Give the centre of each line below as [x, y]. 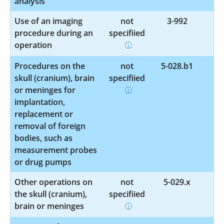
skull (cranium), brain [54, 78]
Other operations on [53, 182]
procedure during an [54, 33]
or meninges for [45, 90]
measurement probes [56, 150]
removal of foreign [50, 126]
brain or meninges [49, 206]
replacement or [44, 114]
